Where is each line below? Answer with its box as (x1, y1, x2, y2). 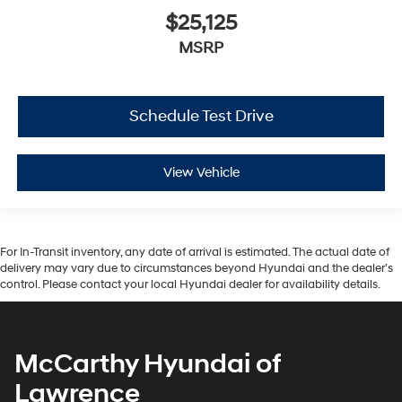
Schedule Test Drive (128, 106, 274, 127)
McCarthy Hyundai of (14, 346, 281, 380)
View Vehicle (162, 164, 240, 182)
